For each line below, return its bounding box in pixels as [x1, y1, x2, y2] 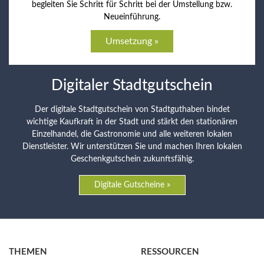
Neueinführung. [104, 13, 160, 21]
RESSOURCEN [141, 247, 199, 256]
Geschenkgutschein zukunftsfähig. [70, 155, 194, 163]
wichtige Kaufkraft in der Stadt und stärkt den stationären [27, 118, 237, 126]
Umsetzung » [105, 37, 159, 46]
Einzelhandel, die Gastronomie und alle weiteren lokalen [32, 130, 232, 138]
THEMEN [9, 247, 47, 256]
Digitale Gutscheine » [94, 181, 170, 189]
